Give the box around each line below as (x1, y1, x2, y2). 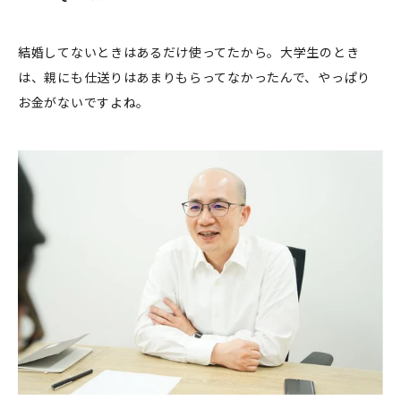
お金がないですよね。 (18, 92, 160, 111)
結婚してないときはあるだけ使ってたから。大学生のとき (18, 42, 360, 61)
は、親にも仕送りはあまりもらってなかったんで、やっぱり (18, 67, 371, 86)
